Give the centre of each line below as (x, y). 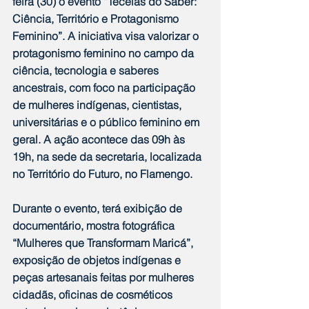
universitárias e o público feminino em (107, 122)
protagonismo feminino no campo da (104, 53)
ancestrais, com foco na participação (105, 88)
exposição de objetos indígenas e (98, 260)
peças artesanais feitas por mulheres (104, 278)
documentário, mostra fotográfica (95, 226)
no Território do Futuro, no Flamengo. (102, 174)
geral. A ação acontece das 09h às (100, 140)
